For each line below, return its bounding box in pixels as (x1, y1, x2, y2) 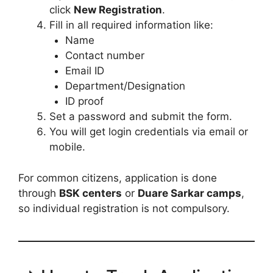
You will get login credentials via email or (49, 126, 248, 138)
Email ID (65, 65, 104, 77)
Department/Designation (65, 80, 185, 93)
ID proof (65, 95, 104, 108)
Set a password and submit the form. (49, 110, 232, 123)
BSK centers (59, 186, 122, 199)
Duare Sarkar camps (138, 186, 241, 199)
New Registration (74, 4, 162, 16)
